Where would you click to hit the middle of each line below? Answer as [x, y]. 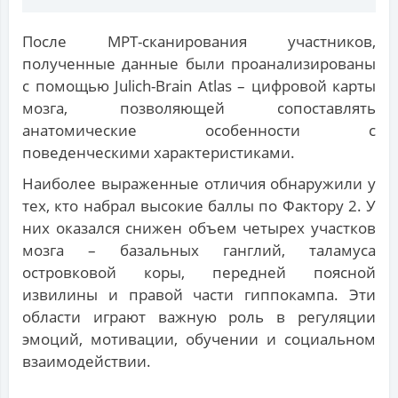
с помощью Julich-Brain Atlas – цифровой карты [199, 86]
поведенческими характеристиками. [159, 153]
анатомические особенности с [199, 131]
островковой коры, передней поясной [199, 273]
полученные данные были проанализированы [199, 64]
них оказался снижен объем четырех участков [199, 228]
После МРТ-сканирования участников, [199, 42]
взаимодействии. [87, 362]
